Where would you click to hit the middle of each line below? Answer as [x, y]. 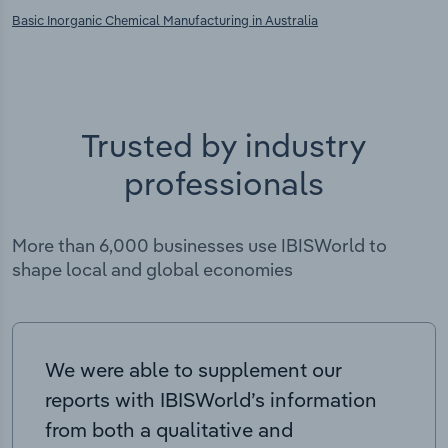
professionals [224, 182]
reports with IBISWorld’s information [211, 399]
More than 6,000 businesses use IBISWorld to [199, 245]
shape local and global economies [152, 269]
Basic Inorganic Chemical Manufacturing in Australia [165, 19]
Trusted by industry [224, 144]
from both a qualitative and [169, 429]
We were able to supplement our [193, 369]
